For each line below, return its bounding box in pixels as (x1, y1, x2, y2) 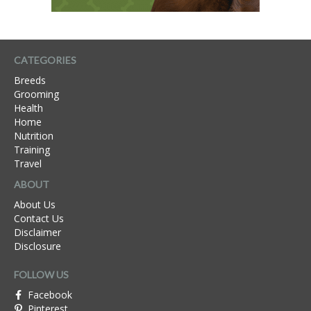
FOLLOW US (14, 269, 69, 281)
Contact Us (14, 212, 64, 226)
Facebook (28, 288, 72, 302)
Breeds (14, 74, 46, 87)
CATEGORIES (14, 54, 76, 67)
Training (14, 143, 50, 157)
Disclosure (14, 239, 61, 253)
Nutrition (14, 129, 53, 143)
